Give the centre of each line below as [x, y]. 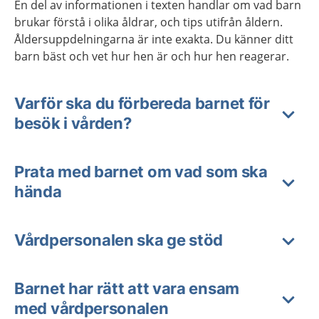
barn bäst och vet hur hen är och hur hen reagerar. [152, 56]
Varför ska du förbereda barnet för [142, 103]
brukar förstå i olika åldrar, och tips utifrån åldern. [148, 22]
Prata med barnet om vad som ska [141, 171]
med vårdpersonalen [91, 308]
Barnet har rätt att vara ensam [127, 288]
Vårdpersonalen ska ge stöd [119, 240]
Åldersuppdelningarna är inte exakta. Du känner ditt [154, 39]
